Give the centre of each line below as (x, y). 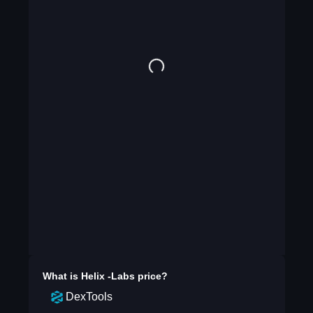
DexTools (89, 297)
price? (151, 276)
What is (61, 276)
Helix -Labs (108, 276)
